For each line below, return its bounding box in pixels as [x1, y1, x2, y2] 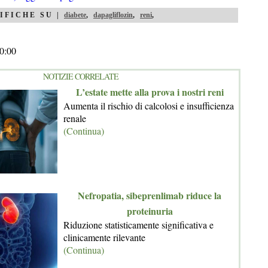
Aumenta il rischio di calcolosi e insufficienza [63, 99, 234, 112]
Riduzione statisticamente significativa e [63, 218, 214, 231]
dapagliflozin [93, 11, 133, 19]
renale [63, 112, 86, 124]
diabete [64, 11, 86, 19]
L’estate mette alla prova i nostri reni [75, 85, 224, 99]
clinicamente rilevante [63, 231, 145, 243]
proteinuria [126, 204, 173, 218]
